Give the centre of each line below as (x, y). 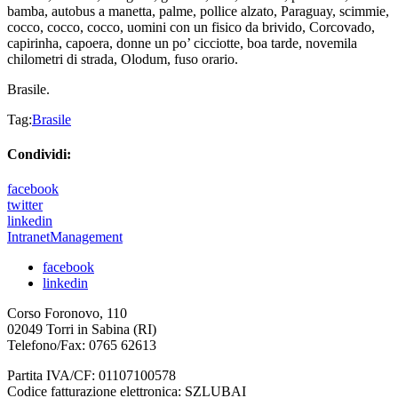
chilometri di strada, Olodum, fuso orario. (123, 59)
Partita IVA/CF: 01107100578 (92, 376)
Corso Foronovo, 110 (67, 314)
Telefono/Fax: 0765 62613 (82, 346)
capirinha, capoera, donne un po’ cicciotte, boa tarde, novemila (182, 43)
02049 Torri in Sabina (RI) (82, 330)
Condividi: (39, 155)
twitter (25, 205)
